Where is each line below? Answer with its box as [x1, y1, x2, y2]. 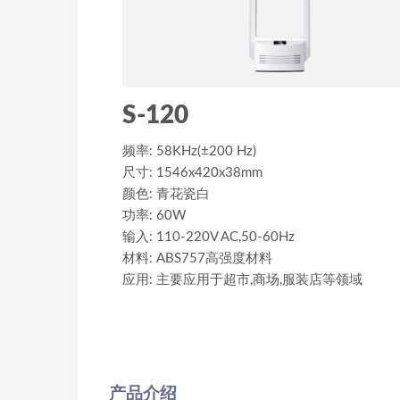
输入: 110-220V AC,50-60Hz [122, 230, 295, 245]
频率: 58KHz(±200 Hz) [122, 145, 256, 159]
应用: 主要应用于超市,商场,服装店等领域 [122, 273, 362, 287]
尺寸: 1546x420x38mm [122, 166, 262, 180]
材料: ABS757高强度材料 [122, 252, 272, 266]
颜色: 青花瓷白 [122, 187, 210, 202]
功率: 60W [122, 209, 187, 223]
